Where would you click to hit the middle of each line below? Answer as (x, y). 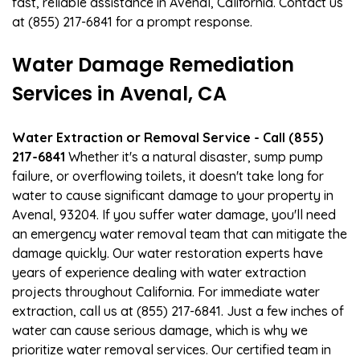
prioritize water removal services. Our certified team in (172, 349)
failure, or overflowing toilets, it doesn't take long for (168, 176)
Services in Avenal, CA (119, 93)
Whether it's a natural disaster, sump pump (194, 156)
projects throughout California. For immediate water (166, 291)
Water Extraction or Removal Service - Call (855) (168, 137)
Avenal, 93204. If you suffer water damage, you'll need (174, 214)
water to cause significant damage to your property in (173, 195)
